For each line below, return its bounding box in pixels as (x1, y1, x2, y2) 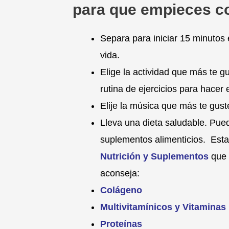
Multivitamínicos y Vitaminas (100, 201, 226, 212)
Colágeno (100, 185, 142, 195)
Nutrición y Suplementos (100, 151, 209, 162)
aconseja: (100, 168, 140, 178)
